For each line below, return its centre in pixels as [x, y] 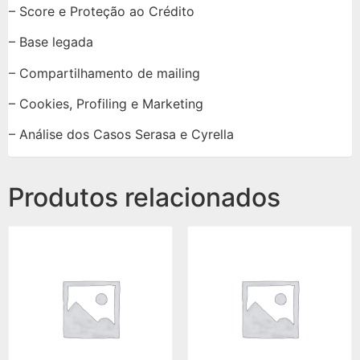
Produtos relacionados [144, 197]
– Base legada [51, 42]
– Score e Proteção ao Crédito [102, 11]
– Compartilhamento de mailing [104, 73]
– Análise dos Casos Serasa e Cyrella [121, 135]
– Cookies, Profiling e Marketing [106, 103]
